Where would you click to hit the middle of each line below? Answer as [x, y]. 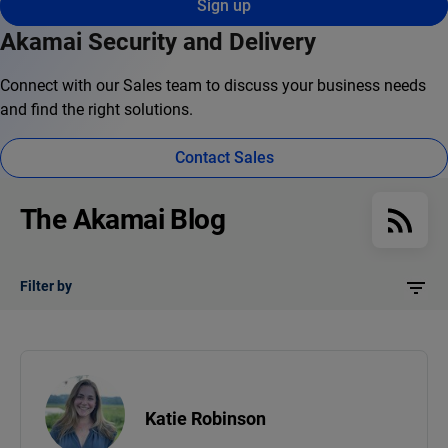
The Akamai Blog [122, 220]
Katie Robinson [205, 418]
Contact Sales [224, 158]
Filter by [46, 286]
